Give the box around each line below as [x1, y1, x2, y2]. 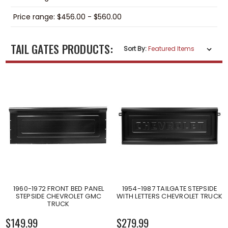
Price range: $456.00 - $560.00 [13, 11, 122, 22]
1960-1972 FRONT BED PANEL [13, 183, 104, 193]
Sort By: [124, 44, 147, 53]
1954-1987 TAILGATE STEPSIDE [122, 183, 217, 193]
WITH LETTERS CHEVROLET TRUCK [117, 191, 222, 201]
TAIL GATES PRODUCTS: [10, 41, 113, 58]
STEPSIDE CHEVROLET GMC [15, 191, 102, 201]
